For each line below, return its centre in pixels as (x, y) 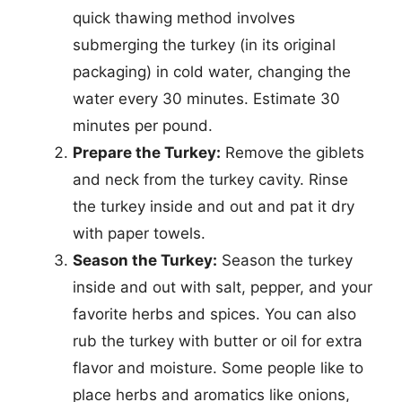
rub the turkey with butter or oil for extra (218, 341)
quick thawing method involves (184, 17)
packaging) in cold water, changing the (212, 71)
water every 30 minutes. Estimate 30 (206, 98)
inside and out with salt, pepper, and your (223, 287)
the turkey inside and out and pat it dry (214, 206)
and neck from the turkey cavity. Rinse (210, 179)
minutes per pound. (143, 125)
